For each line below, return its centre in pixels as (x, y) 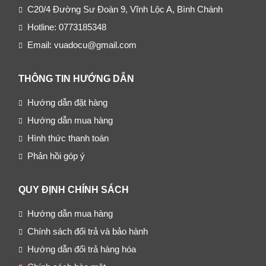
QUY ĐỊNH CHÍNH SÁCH (73, 190)
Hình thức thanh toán (68, 138)
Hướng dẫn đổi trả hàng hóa (81, 249)
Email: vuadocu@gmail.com (82, 45)
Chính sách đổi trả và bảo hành (87, 231)
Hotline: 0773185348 (66, 27)
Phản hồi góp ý (56, 156)
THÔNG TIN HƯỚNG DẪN (76, 79)
